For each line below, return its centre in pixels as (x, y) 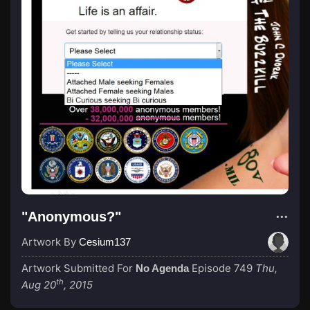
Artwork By (50, 242)
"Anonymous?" (71, 217)
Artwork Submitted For (79, 268)
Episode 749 (222, 268)
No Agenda (162, 268)
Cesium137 (105, 242)
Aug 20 (39, 285)
